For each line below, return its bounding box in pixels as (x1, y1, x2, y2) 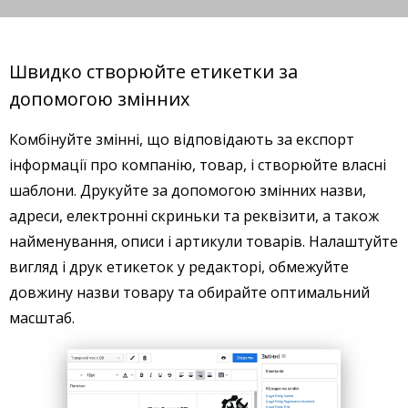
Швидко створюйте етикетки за (9, 59, 298, 84)
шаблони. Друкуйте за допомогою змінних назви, (9, 180, 366, 200)
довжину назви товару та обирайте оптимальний (9, 282, 370, 302)
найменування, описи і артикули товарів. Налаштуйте (9, 231, 398, 251)
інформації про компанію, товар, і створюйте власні (9, 155, 386, 175)
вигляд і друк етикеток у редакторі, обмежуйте (9, 257, 349, 277)
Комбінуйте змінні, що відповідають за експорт (9, 129, 354, 149)
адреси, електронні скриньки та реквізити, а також (9, 206, 379, 226)
